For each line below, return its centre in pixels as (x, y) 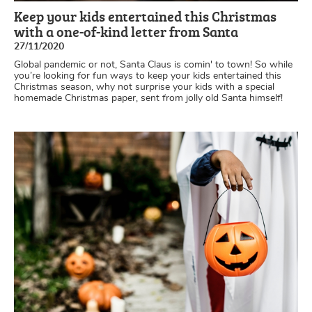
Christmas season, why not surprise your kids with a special (144, 87)
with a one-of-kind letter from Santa (126, 32)
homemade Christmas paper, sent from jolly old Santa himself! (148, 99)
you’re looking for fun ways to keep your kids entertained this (148, 76)
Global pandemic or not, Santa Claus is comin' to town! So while (153, 65)
